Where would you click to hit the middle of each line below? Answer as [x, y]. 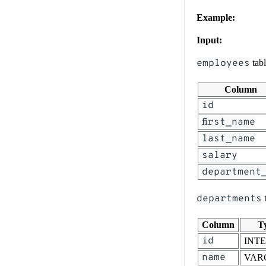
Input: [209, 40]
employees [223, 63]
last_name [229, 139]
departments [229, 199]
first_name [229, 122]
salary [220, 155]
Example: [216, 17]
